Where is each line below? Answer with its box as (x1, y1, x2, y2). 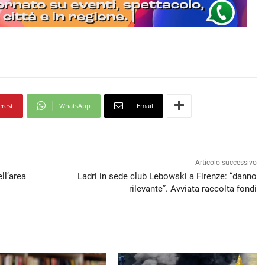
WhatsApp (59, 101, 91, 110)
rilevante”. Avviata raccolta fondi (129, 183, 257, 194)
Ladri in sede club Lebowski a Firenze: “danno (77, 170, 257, 182)
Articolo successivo (195, 158, 257, 167)
